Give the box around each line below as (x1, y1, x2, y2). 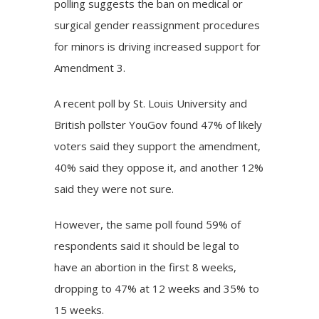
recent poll (63, 95, 116, 110)
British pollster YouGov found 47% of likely (54, 117, 263, 132)
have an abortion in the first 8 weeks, (54, 259, 237, 274)
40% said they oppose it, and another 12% (54, 159, 264, 174)
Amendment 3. (54, 60, 126, 75)
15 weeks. (54, 302, 108, 317)
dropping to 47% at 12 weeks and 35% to (54, 281, 260, 296)
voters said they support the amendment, (54, 138, 261, 153)
